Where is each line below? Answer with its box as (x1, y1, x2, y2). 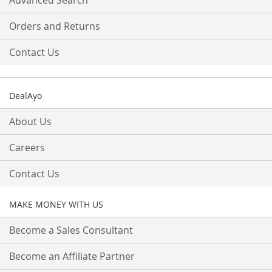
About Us (9, 115, 52, 128)
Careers (9, 141, 45, 154)
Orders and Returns (9, 19, 100, 33)
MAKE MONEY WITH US (9, 199, 103, 210)
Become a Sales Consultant (9, 223, 133, 237)
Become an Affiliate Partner (9, 250, 135, 263)
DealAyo (9, 90, 42, 101)
